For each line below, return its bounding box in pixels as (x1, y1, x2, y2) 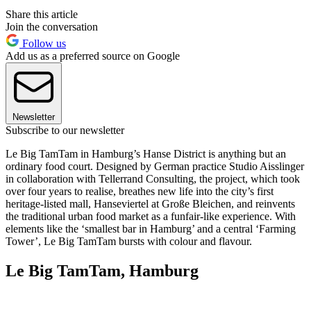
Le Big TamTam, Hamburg (6, 262, 199, 280)
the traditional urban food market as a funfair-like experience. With (6, 210, 296, 223)
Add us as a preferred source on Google (6, 50, 180, 62)
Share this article (6, 8, 78, 21)
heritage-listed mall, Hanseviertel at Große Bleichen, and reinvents (6, 198, 295, 210)
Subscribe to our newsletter (6, 124, 124, 137)
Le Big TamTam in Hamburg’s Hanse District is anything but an (6, 148, 286, 160)
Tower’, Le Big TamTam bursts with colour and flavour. (6, 235, 252, 248)
